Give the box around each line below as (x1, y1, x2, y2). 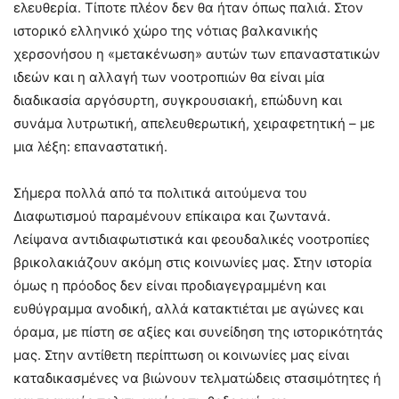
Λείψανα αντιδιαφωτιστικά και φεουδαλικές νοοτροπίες (13, 231, 370, 248)
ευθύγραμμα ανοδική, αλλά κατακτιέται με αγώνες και (13, 300, 363, 318)
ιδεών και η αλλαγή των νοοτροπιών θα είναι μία (13, 69, 325, 86)
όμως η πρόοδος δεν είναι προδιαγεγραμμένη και (13, 277, 326, 295)
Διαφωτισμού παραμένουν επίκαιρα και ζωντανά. (13, 208, 330, 225)
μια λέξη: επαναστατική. (13, 138, 167, 156)
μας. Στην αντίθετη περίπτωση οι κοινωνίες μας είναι (13, 346, 349, 364)
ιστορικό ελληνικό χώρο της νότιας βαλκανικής (13, 22, 318, 40)
